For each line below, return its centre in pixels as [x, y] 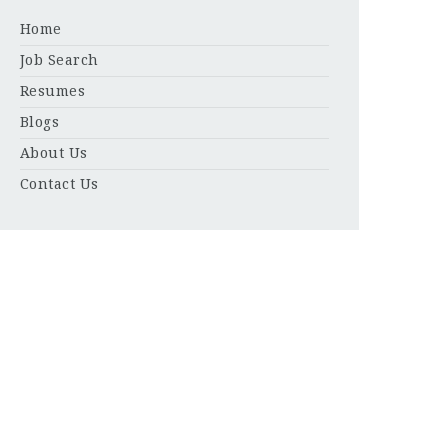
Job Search [59, 60]
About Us [53, 153]
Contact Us [59, 184]
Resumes [52, 91]
